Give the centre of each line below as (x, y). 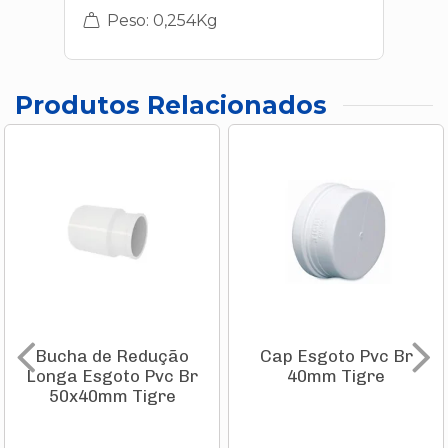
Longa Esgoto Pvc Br (112, 376)
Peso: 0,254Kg (160, 20)
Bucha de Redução (112, 356)
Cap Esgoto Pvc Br (336, 356)
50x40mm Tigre (112, 396)
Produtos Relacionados (171, 105)
